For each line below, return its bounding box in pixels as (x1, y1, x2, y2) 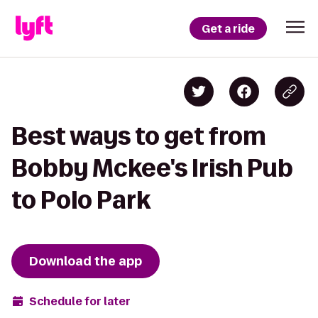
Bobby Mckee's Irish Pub (11, 155, 293, 181)
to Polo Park (11, 187, 150, 213)
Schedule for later (29, 293, 131, 309)
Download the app (29, 253, 142, 270)
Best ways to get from (11, 123, 266, 149)
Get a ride (202, 21, 255, 36)
